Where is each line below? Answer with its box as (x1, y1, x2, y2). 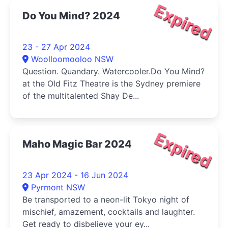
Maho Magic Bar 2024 (22, 138, 132, 150)
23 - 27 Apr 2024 (22, 42, 90, 52)
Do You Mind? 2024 (22, 10, 120, 22)
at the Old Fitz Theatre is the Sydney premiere (22, 78, 201, 89)
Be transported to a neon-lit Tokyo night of (22, 194, 189, 205)
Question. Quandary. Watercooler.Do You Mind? (22, 66, 205, 76)
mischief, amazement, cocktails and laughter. (22, 207, 195, 217)
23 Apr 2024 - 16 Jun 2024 (22, 170, 128, 180)
